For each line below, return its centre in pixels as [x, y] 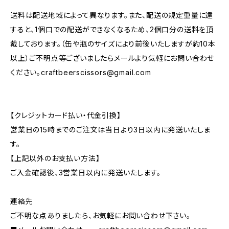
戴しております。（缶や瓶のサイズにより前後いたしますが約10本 [113, 44]
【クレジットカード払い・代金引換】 [66, 115]
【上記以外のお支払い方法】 [55, 158]
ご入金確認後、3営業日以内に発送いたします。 [86, 173]
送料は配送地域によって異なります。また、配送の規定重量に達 [112, 15]
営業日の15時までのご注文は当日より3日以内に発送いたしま [111, 130]
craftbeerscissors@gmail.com [96, 72]
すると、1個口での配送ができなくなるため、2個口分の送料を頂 [112, 29]
